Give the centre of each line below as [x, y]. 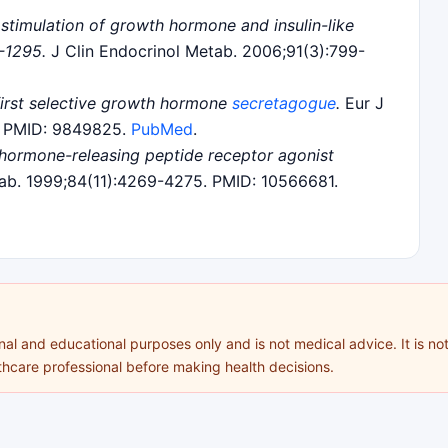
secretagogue [284, 102]
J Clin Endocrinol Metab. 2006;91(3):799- [205, 50]
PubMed [162, 128]
